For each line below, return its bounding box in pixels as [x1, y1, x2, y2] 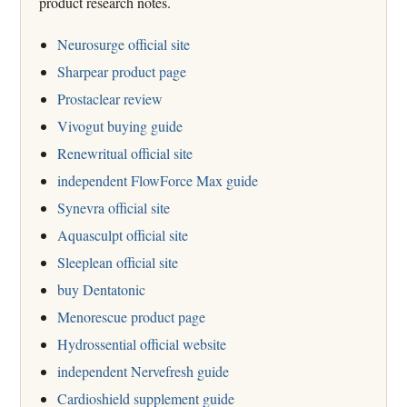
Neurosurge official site [57, 34, 190, 54]
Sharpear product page [57, 61, 186, 81]
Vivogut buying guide [57, 115, 183, 135]
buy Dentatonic [57, 279, 145, 299]
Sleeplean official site [57, 252, 178, 272]
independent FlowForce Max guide [57, 170, 258, 190]
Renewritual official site [57, 143, 193, 163]
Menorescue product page [57, 306, 205, 326]
